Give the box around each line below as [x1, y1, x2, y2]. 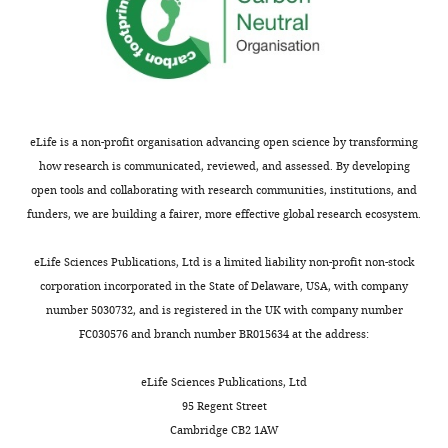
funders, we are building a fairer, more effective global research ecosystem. [27, 205, 421, 222]
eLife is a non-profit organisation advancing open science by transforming [30, 133, 418, 150]
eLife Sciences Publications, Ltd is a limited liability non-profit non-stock [34, 253, 414, 270]
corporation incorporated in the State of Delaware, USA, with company [40, 277, 408, 294]
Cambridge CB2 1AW [169, 421, 279, 438]
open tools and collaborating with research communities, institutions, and [31, 181, 417, 198]
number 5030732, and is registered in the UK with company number [45, 301, 403, 318]
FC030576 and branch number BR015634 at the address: [79, 325, 369, 342]
